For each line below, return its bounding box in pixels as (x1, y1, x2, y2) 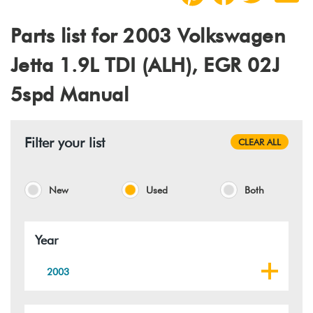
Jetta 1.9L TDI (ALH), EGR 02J (10, 52, 280, 77)
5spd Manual (10, 82, 129, 106)
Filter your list (24, 133, 105, 151)
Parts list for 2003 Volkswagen (10, 23, 286, 48)
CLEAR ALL (238, 136, 281, 147)
